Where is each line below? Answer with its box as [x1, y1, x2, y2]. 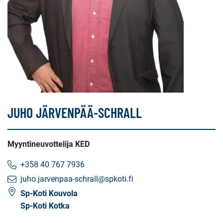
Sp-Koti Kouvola [20, 189, 78, 198]
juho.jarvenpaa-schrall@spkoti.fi [20, 174, 133, 184]
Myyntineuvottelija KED [7, 139, 90, 149]
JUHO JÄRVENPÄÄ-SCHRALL [7, 104, 142, 121]
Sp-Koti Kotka [20, 201, 70, 211]
